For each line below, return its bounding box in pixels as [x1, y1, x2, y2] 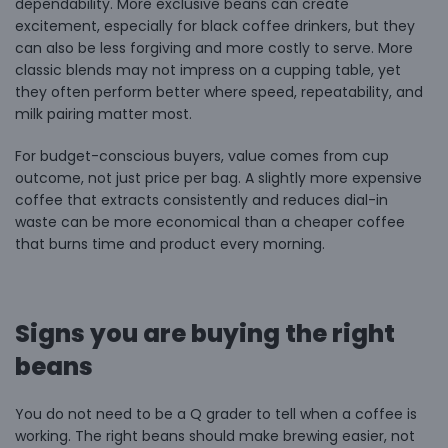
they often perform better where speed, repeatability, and [15, 81, 423, 102]
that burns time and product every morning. [15, 233, 325, 254]
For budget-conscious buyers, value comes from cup [15, 145, 389, 166]
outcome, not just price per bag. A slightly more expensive [15, 167, 422, 188]
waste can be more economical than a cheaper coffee [15, 211, 405, 232]
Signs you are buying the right [15, 316, 395, 350]
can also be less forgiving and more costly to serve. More [15, 37, 413, 58]
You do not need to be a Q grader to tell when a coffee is [15, 403, 417, 424]
